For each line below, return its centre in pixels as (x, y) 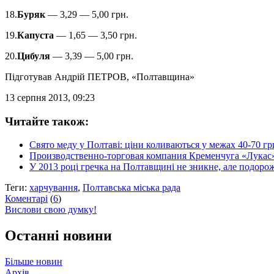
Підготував (30, 76)
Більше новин (34, 262)
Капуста (35, 35)
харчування (54, 188)
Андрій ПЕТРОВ (91, 76)
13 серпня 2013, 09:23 (50, 97)
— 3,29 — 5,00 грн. (87, 14)
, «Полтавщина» (161, 76)
